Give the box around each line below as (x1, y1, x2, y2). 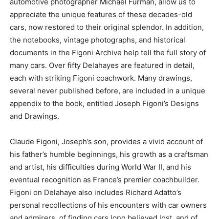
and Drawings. (10, 111, 59, 121)
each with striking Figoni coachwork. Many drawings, (10, 73, 192, 83)
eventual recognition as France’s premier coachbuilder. (10, 175, 199, 184)
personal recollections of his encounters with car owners (10, 200, 207, 210)
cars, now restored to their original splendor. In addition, (10, 22, 204, 32)
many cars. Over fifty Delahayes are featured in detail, (10, 60, 195, 70)
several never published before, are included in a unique (10, 86, 205, 95)
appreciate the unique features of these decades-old (10, 9, 192, 19)
